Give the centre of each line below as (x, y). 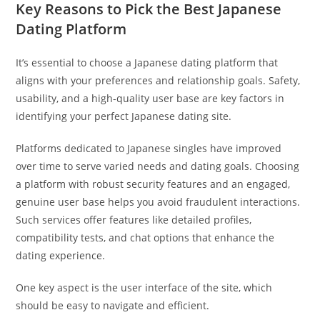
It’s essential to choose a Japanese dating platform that (147, 62)
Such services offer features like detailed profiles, (134, 220)
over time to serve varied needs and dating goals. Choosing (158, 166)
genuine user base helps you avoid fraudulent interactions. (158, 202)
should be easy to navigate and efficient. (113, 305)
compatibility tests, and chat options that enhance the (145, 237)
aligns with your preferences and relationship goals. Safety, (158, 80)
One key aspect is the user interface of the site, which (144, 287)
